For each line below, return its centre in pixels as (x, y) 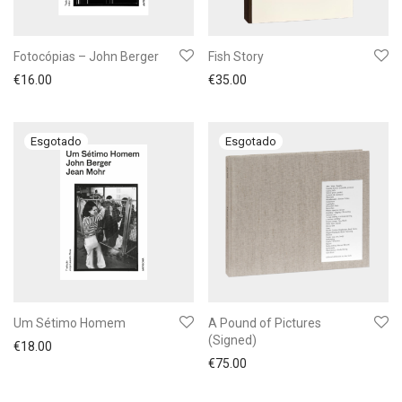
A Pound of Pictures (265, 323)
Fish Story (236, 57)
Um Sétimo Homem (70, 323)
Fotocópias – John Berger (86, 57)
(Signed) (232, 340)
